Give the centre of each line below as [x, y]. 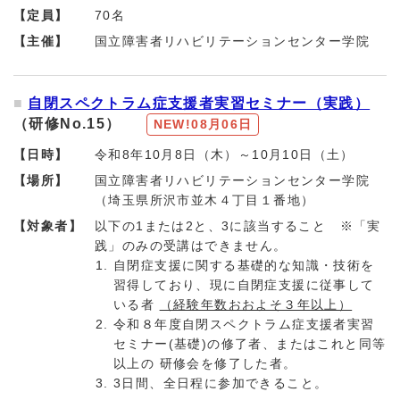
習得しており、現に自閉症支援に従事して [244, 285]
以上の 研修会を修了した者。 [205, 364]
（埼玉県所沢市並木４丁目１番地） [205, 200]
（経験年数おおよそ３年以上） [256, 305]
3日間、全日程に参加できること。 [221, 383]
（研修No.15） [75, 124]
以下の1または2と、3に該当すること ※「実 [238, 226]
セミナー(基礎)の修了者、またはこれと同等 [250, 344]
